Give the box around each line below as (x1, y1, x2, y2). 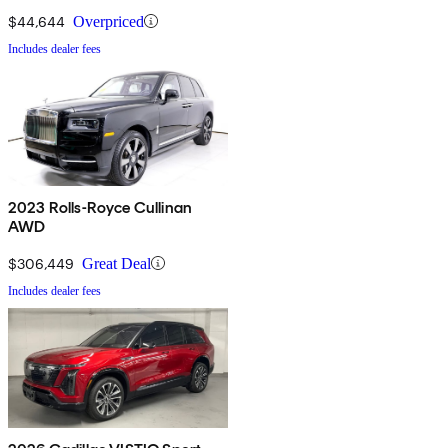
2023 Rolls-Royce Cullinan (8, 197, 192, 217)
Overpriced (73, 12, 144, 30)
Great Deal (82, 254, 151, 272)
